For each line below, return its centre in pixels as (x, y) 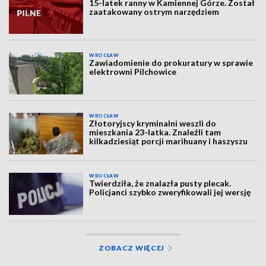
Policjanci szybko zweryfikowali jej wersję (170, 192)
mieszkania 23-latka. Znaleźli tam (155, 132)
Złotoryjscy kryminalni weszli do (153, 123)
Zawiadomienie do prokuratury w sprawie (171, 63)
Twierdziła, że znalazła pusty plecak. (160, 183)
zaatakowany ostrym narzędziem (154, 12)
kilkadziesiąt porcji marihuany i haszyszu (169, 141)
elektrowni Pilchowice (133, 72)
